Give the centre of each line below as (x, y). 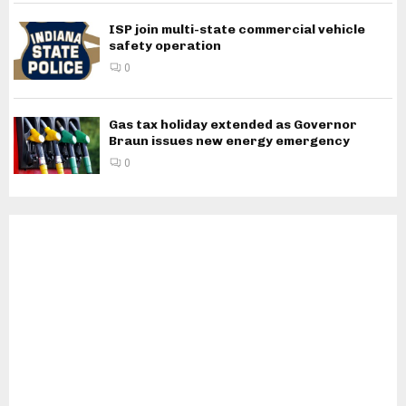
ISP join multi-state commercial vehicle (237, 30)
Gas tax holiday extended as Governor (233, 124)
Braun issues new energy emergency (229, 140)
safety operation (165, 46)
